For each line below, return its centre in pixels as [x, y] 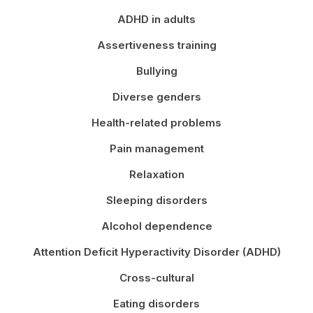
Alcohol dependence [156, 226]
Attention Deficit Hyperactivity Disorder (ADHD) [156, 252]
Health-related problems [156, 123]
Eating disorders [156, 304]
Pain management [156, 149]
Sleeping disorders [156, 201]
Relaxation [156, 175]
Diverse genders [156, 97]
